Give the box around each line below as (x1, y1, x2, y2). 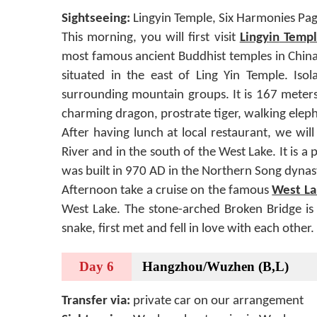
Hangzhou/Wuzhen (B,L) (142, 258, 289, 274)
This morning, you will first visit (62, 30, 240, 45)
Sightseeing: (62, 11, 133, 25)
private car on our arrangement (130, 294, 304, 308)
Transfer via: (62, 294, 130, 308)
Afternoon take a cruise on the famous (62, 183, 272, 197)
